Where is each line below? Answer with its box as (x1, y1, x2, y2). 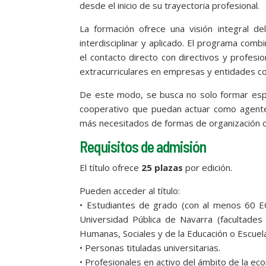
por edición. (183, 161, 233, 173)
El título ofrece (80, 161, 142, 173)
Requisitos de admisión (80, 137, 207, 156)
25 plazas (141, 161, 183, 173)
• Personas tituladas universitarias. (80, 241, 221, 254)
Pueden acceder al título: (80, 184, 180, 197)
